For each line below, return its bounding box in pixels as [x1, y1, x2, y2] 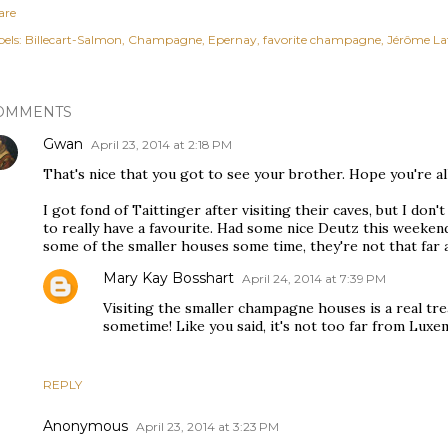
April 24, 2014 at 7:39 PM [242, 271, 386, 286]
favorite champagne [263, 32, 381, 47]
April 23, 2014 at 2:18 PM [91, 137, 232, 152]
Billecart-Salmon [25, 32, 122, 47]
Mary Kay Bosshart [103, 269, 234, 287]
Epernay [208, 32, 257, 47]
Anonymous [43, 417, 128, 435]
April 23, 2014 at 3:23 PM [136, 419, 279, 434]
